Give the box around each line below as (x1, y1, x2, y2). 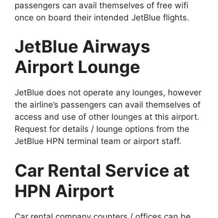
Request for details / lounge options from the (15, 124, 189, 134)
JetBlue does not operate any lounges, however (15, 88, 201, 98)
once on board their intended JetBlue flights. (15, 12, 189, 22)
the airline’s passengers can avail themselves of (15, 100, 200, 110)
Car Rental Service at (15, 160, 190, 181)
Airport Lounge (15, 56, 140, 77)
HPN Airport (15, 180, 114, 201)
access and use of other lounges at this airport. (15, 112, 200, 122)
